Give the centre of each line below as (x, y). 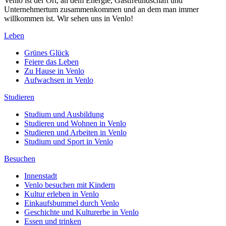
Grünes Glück (47, 53)
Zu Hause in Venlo (54, 71)
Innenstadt (41, 176)
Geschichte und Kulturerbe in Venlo (81, 212)
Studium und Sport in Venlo (69, 142)
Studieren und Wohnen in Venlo (75, 124)
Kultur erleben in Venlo (62, 194)
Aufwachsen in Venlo (59, 80)
